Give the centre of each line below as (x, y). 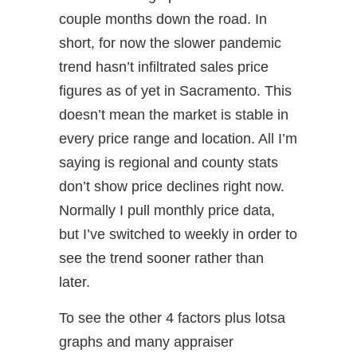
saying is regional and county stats (169, 163)
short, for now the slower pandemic (170, 43)
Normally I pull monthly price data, (167, 210)
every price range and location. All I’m (178, 139)
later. (75, 282)
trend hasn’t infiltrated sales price (164, 67)
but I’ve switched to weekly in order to (178, 234)
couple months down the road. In (163, 19)
